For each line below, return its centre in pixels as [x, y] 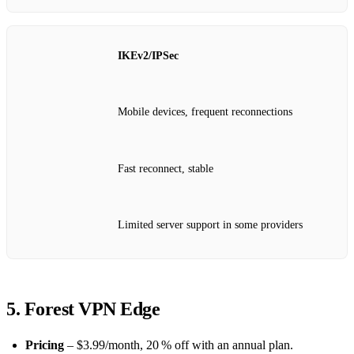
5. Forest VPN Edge [83, 309]
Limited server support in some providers [210, 225]
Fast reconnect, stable [166, 168]
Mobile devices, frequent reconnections [205, 112]
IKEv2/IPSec [148, 55]
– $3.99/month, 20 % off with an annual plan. [179, 345]
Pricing [45, 345]
